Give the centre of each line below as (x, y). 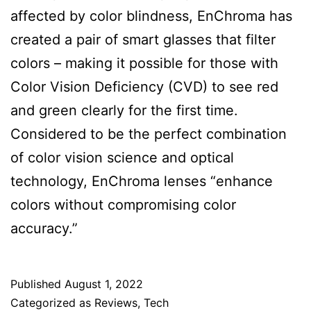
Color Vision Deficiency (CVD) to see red (144, 86)
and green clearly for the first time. (124, 110)
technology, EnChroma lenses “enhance (142, 181)
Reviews (116, 302)
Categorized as (52, 302)
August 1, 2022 (104, 284)
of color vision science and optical (122, 157)
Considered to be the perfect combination (149, 134)
